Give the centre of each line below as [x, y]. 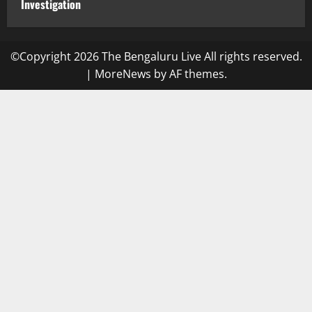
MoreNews [123, 74]
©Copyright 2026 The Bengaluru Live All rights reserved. [156, 57]
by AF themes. [189, 74]
